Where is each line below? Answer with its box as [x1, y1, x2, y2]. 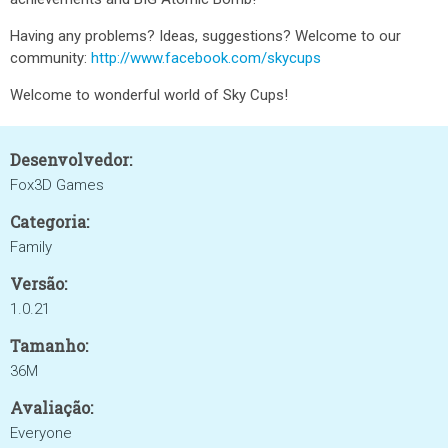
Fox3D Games [10, 176, 104, 194]
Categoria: [10, 211, 89, 232]
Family [10, 238, 52, 256]
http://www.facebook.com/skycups [91, 49, 321, 67]
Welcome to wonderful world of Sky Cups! [10, 86, 288, 104]
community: [10, 49, 91, 67]
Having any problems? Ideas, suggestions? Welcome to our [10, 27, 401, 45]
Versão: [10, 273, 67, 294]
